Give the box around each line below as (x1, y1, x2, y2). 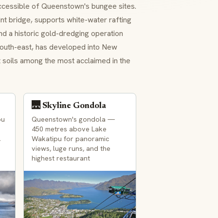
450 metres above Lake (32, 124, 107, 133)
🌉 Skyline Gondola (32, 102, 106, 110)
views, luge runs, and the (32, 144, 110, 153)
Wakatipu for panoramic (32, 134, 109, 143)
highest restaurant (32, 153, 90, 163)
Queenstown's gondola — (32, 114, 115, 124)
